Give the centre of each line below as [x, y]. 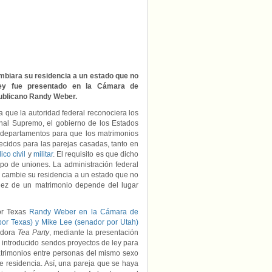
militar [43, 154]
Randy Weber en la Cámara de [84, 212]
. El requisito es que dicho [96, 154]
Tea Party [33, 233]
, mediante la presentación [94, 233]
